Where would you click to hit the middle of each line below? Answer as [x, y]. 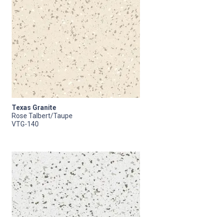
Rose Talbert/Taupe [42, 116]
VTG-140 [25, 124]
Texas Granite [34, 107]
